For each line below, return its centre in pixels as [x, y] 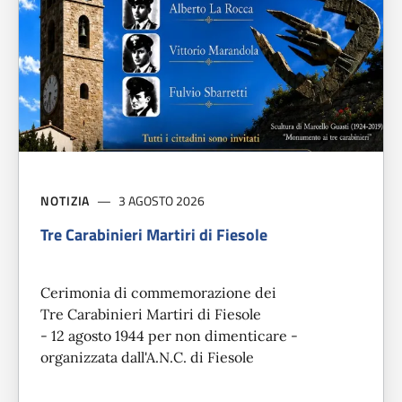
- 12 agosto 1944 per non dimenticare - [169, 336]
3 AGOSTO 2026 [162, 201]
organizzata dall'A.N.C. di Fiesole [147, 358]
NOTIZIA [66, 201]
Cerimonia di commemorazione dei [158, 293]
